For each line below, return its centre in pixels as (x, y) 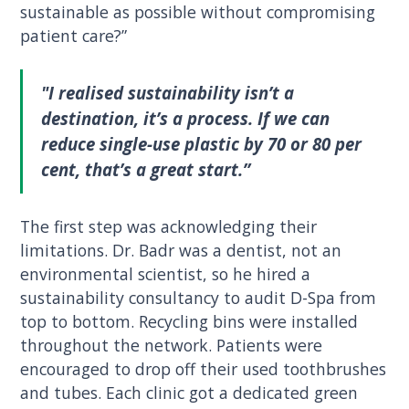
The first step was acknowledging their (169, 227)
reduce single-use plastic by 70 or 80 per (201, 143)
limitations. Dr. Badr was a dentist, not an (181, 251)
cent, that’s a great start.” (146, 169)
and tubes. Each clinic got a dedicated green (189, 393)
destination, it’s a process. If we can (185, 118)
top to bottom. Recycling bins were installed (189, 322)
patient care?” (74, 36)
